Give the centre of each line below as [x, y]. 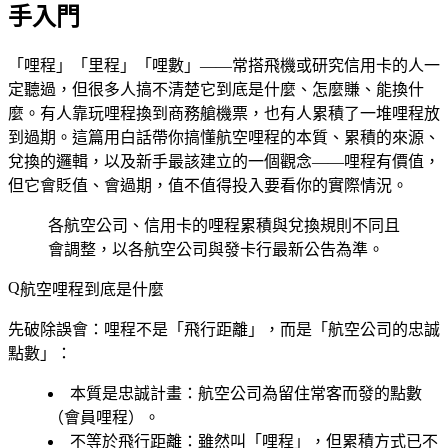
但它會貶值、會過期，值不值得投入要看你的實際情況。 [208, 185]
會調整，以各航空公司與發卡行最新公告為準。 [216, 249]
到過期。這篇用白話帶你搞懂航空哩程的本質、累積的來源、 [224, 137]
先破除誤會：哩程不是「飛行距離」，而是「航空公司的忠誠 [224, 329]
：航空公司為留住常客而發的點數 [302, 393]
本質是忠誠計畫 [126, 393]
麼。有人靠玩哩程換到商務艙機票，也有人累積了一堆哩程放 [224, 113]
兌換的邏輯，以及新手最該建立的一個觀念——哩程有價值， [224, 161]
